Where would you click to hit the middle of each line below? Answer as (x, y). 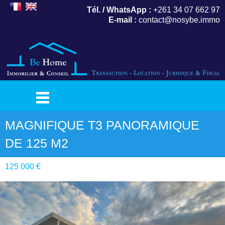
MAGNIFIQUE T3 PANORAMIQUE (102, 125)
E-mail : (123, 20)
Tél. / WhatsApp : (119, 10)
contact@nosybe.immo (178, 20)
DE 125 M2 (37, 143)
